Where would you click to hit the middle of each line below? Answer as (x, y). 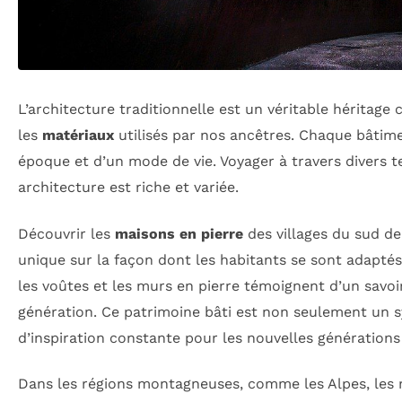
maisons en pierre (179, 233)
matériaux (78, 135)
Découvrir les (66, 233)
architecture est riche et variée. (128, 188)
